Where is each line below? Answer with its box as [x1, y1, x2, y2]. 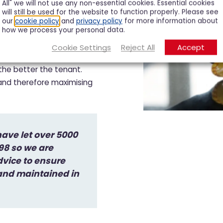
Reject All [121, 42, 155, 53]
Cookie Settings [52, 42, 111, 53]
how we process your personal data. [2, 25, 125, 35]
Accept [177, 42, 205, 53]
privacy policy [76, 16, 122, 26]
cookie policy [15, 16, 59, 26]
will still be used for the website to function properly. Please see [2, 7, 219, 17]
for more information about [122, 16, 218, 26]
